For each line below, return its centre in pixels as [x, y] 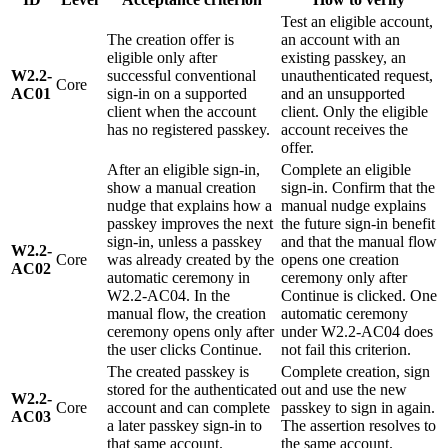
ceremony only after [344, 278]
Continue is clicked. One [359, 296]
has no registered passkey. [188, 130]
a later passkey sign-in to [184, 426]
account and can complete [188, 408]
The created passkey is [178, 372]
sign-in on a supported [177, 94]
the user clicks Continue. [184, 350]
